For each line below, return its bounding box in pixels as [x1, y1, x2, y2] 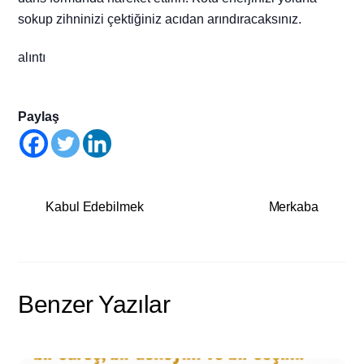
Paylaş [18, 109, 60, 123]
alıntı [18, 50, 46, 65]
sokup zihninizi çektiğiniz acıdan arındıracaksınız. [18, 12, 302, 27]
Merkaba [268, 199, 318, 214]
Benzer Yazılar [18, 290, 170, 318]
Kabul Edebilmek [45, 199, 144, 214]
